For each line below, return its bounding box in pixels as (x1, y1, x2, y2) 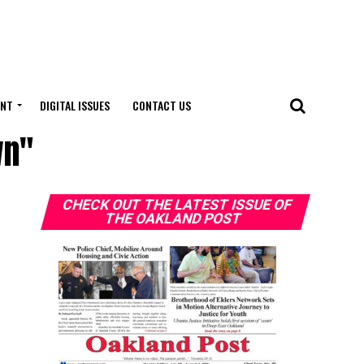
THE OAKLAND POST (103, 210, 245, 227)
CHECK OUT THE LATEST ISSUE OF (60, 197, 295, 213)
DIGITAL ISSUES (39, 97, 110, 114)
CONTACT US (132, 97, 191, 114)
